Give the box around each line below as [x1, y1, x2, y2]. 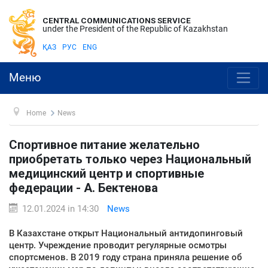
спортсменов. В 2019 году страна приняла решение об [9, 251, 242, 263]
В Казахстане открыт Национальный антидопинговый [9, 227, 243, 239]
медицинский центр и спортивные [9, 166, 204, 181]
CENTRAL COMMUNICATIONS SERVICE [42, 16, 191, 25]
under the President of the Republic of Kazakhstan [42, 24, 228, 33]
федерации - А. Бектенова [9, 180, 158, 195]
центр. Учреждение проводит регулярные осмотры [9, 239, 227, 251]
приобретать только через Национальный [9, 151, 251, 166]
